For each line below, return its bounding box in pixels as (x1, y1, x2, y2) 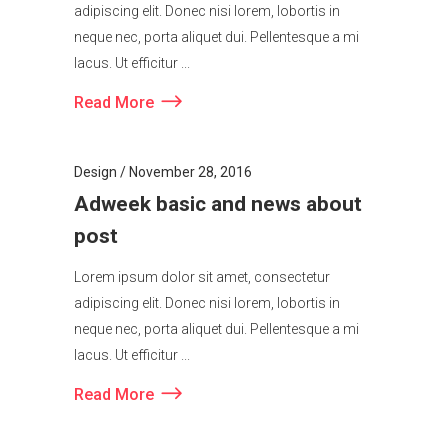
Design (74, 178, 117, 195)
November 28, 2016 (129, 178, 252, 195)
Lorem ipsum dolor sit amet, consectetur (74, 283, 330, 300)
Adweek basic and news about (74, 206, 362, 231)
